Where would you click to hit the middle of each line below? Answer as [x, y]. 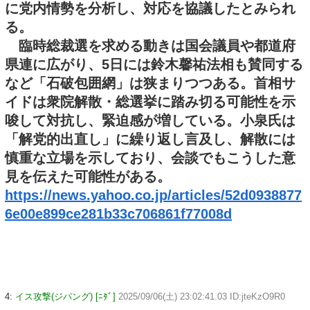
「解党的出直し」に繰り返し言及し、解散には [150, 139]
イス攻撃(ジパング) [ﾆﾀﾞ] [65, 296]
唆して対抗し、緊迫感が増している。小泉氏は [150, 120]
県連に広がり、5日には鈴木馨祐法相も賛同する [154, 64]
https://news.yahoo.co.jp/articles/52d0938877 [153, 195]
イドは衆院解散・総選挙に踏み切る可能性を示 [150, 101]
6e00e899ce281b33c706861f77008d [118, 213]
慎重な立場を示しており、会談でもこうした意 [150, 157]
